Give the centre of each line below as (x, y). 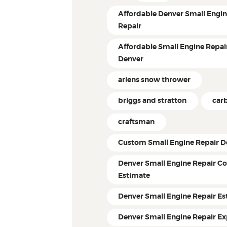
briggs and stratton (153, 101)
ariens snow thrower (155, 80)
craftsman (137, 122)
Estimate (134, 176)
